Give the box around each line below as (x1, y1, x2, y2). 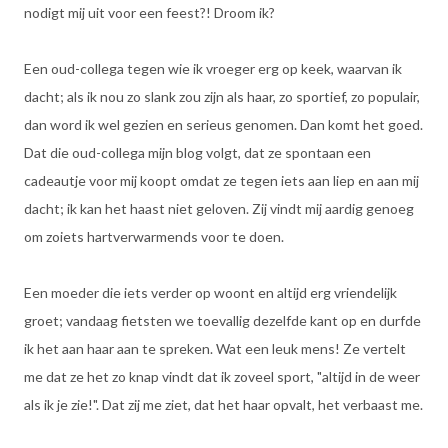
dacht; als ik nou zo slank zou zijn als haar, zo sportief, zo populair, (24, 88, 420, 105)
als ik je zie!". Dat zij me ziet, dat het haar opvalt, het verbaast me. (24, 396, 423, 413)
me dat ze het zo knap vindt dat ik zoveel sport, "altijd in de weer (24, 368, 420, 385)
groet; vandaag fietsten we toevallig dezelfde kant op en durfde (24, 312, 421, 329)
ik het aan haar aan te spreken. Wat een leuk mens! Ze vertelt (24, 340, 406, 357)
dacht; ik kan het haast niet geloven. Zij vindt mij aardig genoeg (24, 200, 414, 217)
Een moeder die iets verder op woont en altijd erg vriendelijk (24, 284, 397, 301)
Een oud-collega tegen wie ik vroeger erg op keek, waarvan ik (24, 60, 402, 77)
